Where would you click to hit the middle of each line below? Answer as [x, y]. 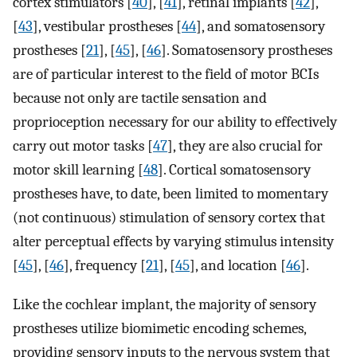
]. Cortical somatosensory [234, 170]
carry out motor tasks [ [83, 146]
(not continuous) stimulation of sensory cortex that [169, 218]
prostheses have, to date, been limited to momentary [171, 194]
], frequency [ [105, 266]
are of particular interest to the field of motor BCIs [166, 75]
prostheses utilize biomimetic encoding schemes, [159, 328]
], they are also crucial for [245, 146]
